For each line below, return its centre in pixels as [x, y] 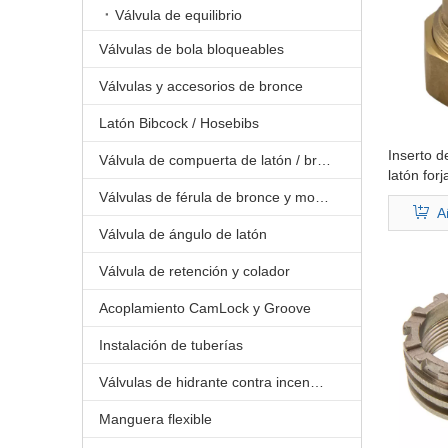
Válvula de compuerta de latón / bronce [324, 160]
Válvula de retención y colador [194, 271]
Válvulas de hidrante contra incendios [317, 382]
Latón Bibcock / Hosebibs [179, 123]
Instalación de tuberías [171, 345]
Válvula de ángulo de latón [183, 234]
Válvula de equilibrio [178, 15]
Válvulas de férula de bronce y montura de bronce [322, 197]
